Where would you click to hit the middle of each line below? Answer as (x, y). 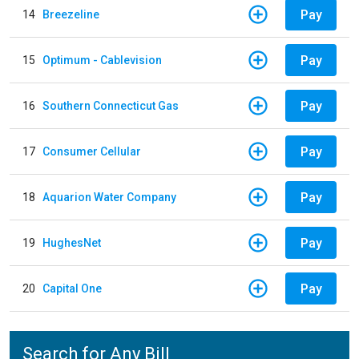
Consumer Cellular (92, 151)
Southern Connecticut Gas (111, 105)
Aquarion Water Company (109, 197)
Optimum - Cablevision (102, 60)
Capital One (72, 288)
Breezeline (71, 14)
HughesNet (72, 242)
